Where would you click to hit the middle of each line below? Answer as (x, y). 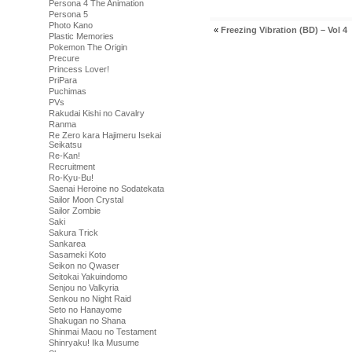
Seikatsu (65, 145)
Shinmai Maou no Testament (103, 332)
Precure (64, 58)
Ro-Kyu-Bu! (71, 178)
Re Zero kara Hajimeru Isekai (105, 135)
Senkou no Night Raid (90, 299)
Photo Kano (71, 25)
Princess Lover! (79, 69)
